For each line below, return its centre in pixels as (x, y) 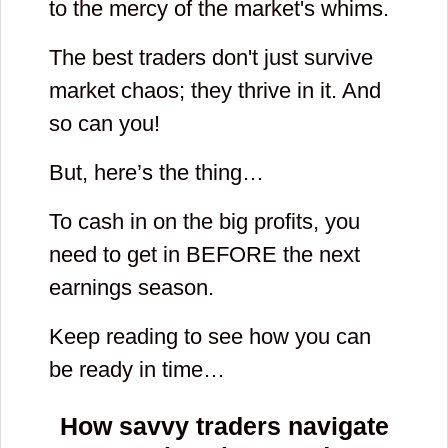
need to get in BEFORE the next (204, 254)
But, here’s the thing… (156, 172)
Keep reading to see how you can (210, 336)
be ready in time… (137, 369)
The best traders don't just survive (211, 57)
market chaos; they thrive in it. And (215, 90)
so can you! (104, 123)
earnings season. (131, 287)
